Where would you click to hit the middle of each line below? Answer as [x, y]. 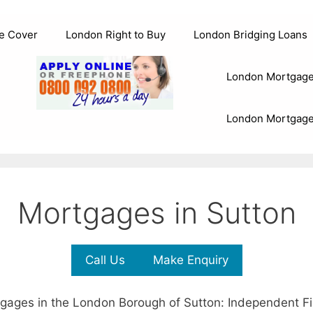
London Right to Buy [116, 35]
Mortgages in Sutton [156, 213]
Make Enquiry [190, 260]
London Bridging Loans [250, 35]
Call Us [105, 260]
